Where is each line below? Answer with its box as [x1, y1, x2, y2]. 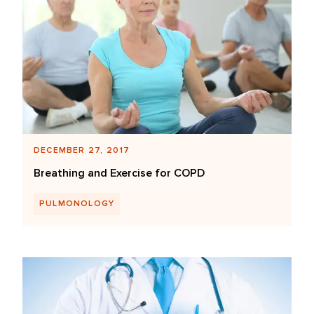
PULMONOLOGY [39, 198, 115, 210]
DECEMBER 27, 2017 [34, 145, 130, 156]
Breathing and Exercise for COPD [34, 166, 205, 181]
